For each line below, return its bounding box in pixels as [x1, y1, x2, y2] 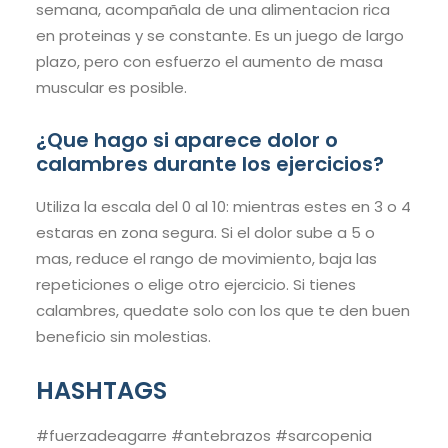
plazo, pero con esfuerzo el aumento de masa [36, 51, 383, 73]
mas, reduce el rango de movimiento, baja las [36, 248, 377, 270]
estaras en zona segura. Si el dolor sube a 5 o [36, 222, 375, 244]
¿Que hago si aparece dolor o [36, 126, 338, 155]
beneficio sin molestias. [36, 326, 211, 348]
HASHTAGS [36, 374, 167, 408]
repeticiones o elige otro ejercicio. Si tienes [36, 274, 356, 296]
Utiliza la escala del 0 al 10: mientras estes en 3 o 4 [36, 196, 411, 218]
